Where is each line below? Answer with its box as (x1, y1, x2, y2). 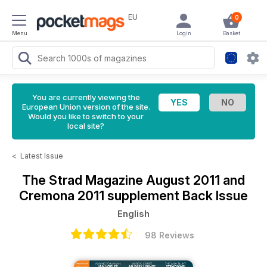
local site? (67, 121, 104, 131)
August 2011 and (146, 172, 245, 188)
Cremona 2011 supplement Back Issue (19, 188, 248, 203)
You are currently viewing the (32, 92, 140, 102)
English (117, 208, 150, 219)
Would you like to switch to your (28, 111, 144, 121)
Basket (222, 30, 240, 36)
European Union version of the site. (21, 102, 150, 111)
